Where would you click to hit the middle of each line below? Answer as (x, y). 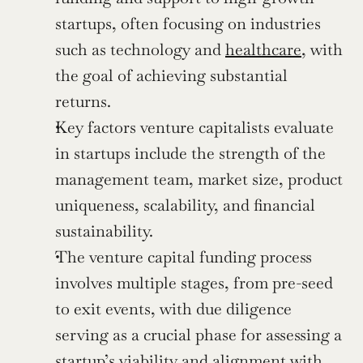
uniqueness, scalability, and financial (185, 205)
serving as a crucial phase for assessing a (199, 335)
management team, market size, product (199, 179)
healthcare (263, 49)
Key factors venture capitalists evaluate (194, 127)
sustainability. (104, 231)
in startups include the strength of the (190, 153)
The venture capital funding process (184, 257)
